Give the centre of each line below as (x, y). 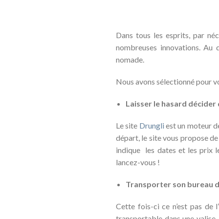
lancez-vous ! (138, 162)
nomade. (130, 59)
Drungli (152, 125)
